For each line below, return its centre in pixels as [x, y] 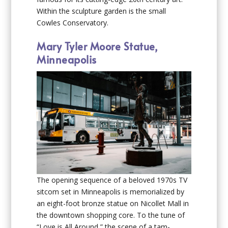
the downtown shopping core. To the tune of [111, 215]
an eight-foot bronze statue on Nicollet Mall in [113, 204]
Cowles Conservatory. [73, 22]
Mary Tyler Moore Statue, [97, 47]
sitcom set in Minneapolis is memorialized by [111, 192]
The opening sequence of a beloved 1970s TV [112, 180]
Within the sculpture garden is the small [102, 11]
